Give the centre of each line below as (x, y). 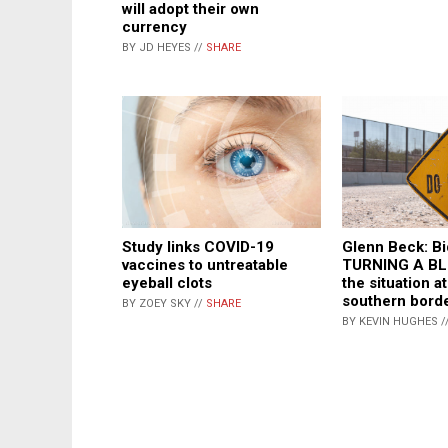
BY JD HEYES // (164, 48)
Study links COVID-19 (198, 247)
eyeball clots (167, 283)
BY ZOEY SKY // (164, 304)
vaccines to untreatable (205, 265)
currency (154, 27)
